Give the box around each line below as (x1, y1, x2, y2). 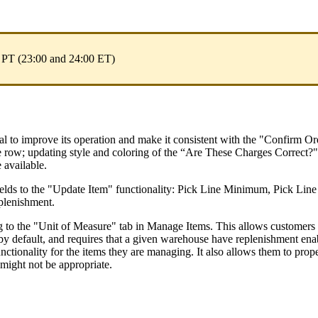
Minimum (224, 182, 268, 195)
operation (74, 133, 116, 146)
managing (147, 245, 191, 258)
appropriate (59, 258, 109, 270)
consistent (173, 133, 217, 146)
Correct (275, 146, 308, 158)
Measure (73, 219, 111, 232)
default (12, 232, 43, 245)
